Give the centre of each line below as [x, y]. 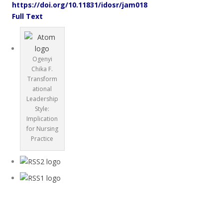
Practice [42, 138]
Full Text [27, 16]
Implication [42, 118]
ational [42, 89]
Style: [42, 109]
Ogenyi [42, 59]
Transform [42, 79]
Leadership [42, 99]
